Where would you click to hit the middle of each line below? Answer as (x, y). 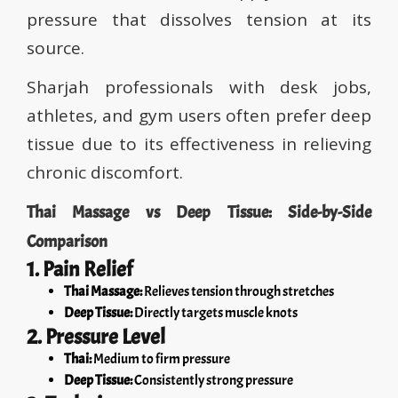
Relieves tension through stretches (238, 292)
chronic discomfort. (105, 173)
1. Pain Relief (80, 270)
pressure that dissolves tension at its (199, 20)
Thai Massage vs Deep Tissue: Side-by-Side (199, 213)
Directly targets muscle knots (215, 313)
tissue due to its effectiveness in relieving (199, 144)
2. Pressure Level (96, 337)
